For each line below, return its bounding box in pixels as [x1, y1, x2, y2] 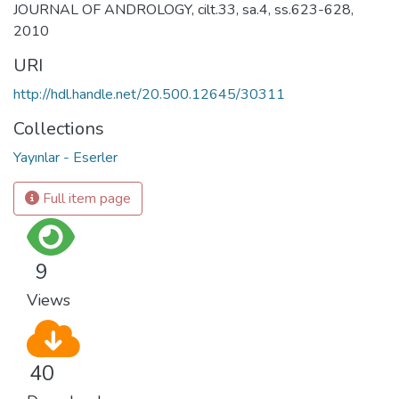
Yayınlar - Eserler [13, 148, 118, 168]
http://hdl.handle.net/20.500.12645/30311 [13, 85, 285, 105]
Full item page [39, 189, 131, 209]
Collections [13, 117, 104, 142]
